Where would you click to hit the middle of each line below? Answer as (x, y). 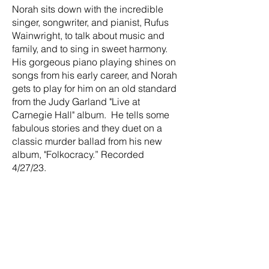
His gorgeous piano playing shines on (94, 62)
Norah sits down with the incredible (88, 9)
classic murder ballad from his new (87, 141)
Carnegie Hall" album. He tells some (91, 115)
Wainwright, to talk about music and (88, 35)
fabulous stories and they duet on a (87, 128)
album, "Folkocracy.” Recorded (78, 154)
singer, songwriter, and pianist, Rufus (90, 22)
